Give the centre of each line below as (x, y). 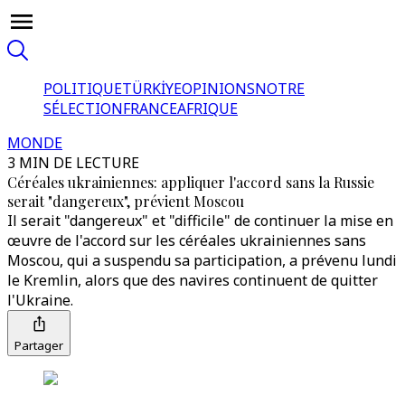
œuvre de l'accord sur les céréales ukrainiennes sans (187, 240)
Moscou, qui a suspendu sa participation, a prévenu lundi (202, 260)
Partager (39, 345)
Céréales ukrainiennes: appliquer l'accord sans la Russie (191, 182)
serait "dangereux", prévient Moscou (126, 201)
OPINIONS (218, 89)
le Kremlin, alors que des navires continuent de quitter (193, 280)
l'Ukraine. (40, 300)
